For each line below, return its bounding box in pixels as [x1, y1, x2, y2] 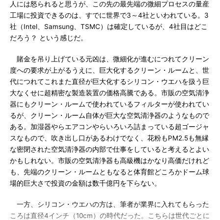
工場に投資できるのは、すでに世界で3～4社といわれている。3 [10, 11, 209, 19]
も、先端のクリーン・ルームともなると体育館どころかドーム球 [10, 168, 209, 176]
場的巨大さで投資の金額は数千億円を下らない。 [10, 179, 161, 187]
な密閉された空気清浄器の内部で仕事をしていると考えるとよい [10, 145, 209, 153]
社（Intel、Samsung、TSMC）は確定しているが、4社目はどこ [10, 23, 208, 30]
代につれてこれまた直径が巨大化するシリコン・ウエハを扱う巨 [10, 78, 209, 85]
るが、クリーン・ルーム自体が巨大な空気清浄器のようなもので [10, 111, 209, 119]
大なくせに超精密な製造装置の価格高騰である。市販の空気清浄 [10, 89, 209, 97]
